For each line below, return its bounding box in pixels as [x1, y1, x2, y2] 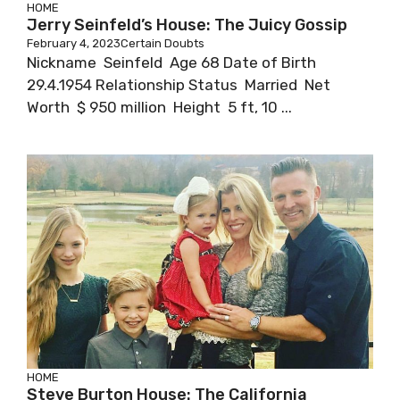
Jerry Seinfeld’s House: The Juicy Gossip [27, 15, 347, 35]
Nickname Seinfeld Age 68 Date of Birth [27, 54, 320, 71]
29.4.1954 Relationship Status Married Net [27, 76, 330, 94]
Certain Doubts [121, 37, 204, 50]
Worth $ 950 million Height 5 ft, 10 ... [27, 98, 292, 116]
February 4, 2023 [27, 37, 121, 50]
